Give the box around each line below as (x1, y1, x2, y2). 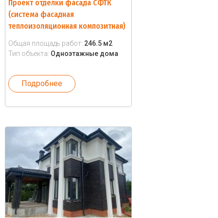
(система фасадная (8, 10, 74, 19)
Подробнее (21, 79, 62, 88)
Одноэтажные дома (51, 50, 118, 57)
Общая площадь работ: (8, 39, 84, 47)
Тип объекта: (8, 50, 51, 57)
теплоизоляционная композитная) (8, 21, 126, 31)
